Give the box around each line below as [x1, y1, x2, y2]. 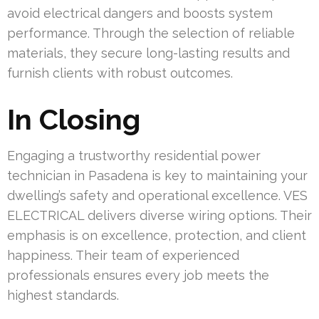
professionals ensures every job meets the [7, 268, 269, 283]
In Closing [7, 103, 140, 137]
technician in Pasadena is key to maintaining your [7, 168, 308, 184]
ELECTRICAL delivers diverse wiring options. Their [7, 208, 312, 224]
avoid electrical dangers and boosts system [7, 6, 273, 21]
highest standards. [7, 288, 119, 303]
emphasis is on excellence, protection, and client [7, 228, 306, 244]
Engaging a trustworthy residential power [7, 148, 261, 164]
